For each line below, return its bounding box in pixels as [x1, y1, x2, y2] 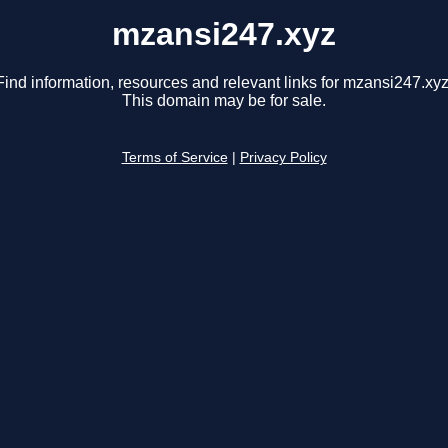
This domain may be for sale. [122, 92, 326, 110]
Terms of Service [121, 150, 228, 166]
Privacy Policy [239, 150, 327, 166]
